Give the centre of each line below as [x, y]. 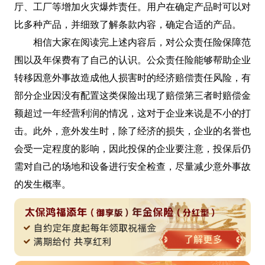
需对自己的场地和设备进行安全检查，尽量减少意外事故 [132, 166]
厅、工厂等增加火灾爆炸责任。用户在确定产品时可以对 [132, 7]
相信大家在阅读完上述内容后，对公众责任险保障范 [142, 42]
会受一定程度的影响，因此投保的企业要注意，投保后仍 [132, 148]
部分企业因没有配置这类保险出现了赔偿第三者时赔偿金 [132, 95]
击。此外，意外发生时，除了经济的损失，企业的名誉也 [132, 131]
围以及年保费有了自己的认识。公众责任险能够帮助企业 [132, 60]
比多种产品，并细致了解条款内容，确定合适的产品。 [128, 24]
